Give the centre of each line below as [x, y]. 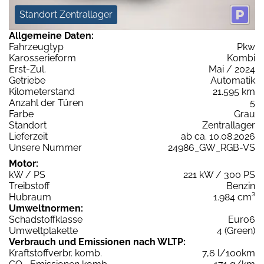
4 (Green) [236, 230]
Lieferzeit [28, 136]
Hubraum [30, 197]
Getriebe [27, 80]
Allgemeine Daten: [51, 35]
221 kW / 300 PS [219, 174]
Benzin [241, 186]
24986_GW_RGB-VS [212, 147]
